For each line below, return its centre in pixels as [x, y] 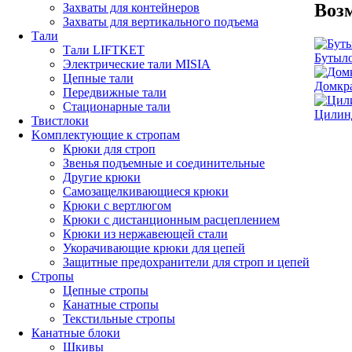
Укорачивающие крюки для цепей [154, 248]
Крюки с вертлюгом [117, 205]
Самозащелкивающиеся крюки [146, 191]
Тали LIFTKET [104, 50]
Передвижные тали [115, 92]
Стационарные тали [117, 106]
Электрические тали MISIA [137, 64]
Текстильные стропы [119, 319]
